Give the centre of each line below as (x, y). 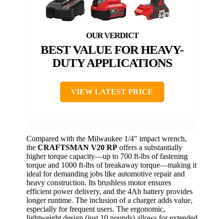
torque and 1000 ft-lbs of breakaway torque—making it (111, 165)
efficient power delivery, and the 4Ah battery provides (109, 191)
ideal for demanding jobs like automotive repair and (106, 174)
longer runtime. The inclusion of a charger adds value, (109, 200)
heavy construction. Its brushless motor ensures (99, 182)
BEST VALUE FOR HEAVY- (112, 49)
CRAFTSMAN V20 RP (77, 147)
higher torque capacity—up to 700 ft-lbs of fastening (107, 156)
